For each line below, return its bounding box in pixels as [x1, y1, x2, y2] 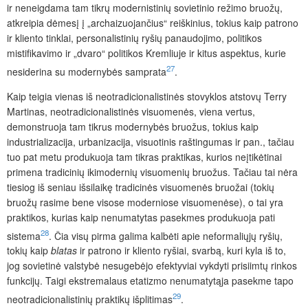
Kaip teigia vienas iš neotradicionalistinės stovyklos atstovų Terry [7, 89, 287, 103]
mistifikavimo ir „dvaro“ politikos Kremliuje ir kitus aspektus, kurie [7, 46, 286, 60]
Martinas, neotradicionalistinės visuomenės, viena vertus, [7, 104, 255, 118]
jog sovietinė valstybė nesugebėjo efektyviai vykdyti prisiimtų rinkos [7, 258, 297, 273]
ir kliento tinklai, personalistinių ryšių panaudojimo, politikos [7, 31, 262, 45]
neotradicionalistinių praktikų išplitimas [7, 292, 173, 307]
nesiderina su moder [7, 64, 96, 78]
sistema [7, 228, 41, 243]
